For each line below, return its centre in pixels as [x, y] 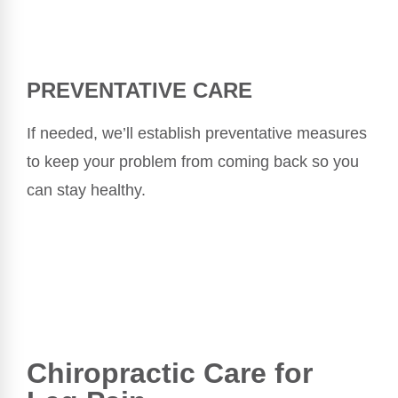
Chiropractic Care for [170, 373]
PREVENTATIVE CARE [139, 91]
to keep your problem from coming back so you [193, 161]
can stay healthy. [86, 190]
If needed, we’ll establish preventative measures [197, 133]
